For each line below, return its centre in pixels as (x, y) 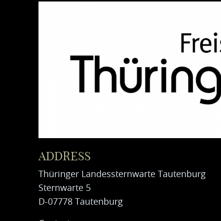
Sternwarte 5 (64, 189)
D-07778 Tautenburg (80, 203)
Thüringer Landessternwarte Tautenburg (122, 175)
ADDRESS (64, 157)
